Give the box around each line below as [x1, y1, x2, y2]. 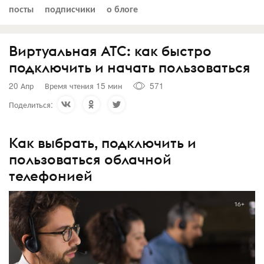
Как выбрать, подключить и [9, 134, 196, 151]
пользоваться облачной [9, 150, 171, 168]
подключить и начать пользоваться [9, 58, 250, 76]
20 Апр [9, 80, 34, 91]
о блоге [107, 1, 138, 15]
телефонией [9, 167, 93, 184]
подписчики [45, 1, 95, 15]
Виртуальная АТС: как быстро [9, 41, 212, 60]
